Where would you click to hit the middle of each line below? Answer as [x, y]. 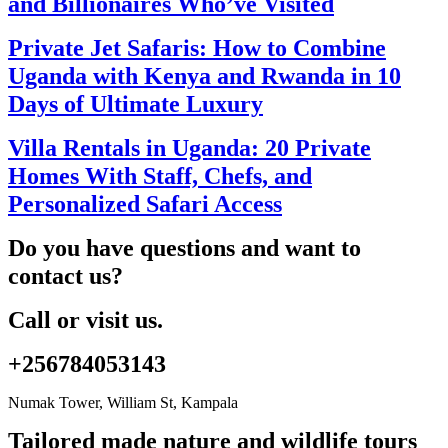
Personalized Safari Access [145, 204]
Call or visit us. [85, 320]
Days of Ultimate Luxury [135, 104]
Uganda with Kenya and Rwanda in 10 [204, 76]
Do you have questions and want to [184, 248]
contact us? [65, 276]
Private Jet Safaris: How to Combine [197, 48]
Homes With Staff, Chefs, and [160, 176]
